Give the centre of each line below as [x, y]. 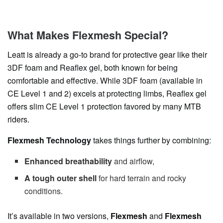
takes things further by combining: [151, 140]
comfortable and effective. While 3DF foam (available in [105, 80]
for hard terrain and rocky [142, 178]
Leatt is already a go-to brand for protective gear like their [107, 55]
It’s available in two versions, [59, 216]
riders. [18, 119]
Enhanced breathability [68, 161]
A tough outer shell [61, 178]
